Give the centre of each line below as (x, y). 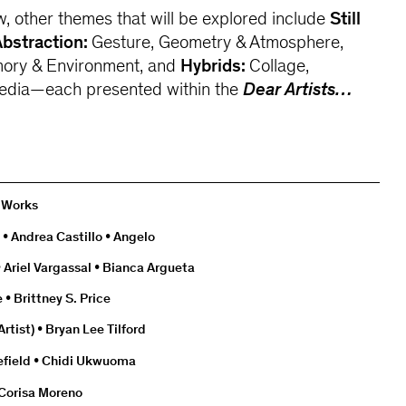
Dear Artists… (298, 92)
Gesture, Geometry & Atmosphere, (218, 44)
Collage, (280, 68)
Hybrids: (215, 68)
